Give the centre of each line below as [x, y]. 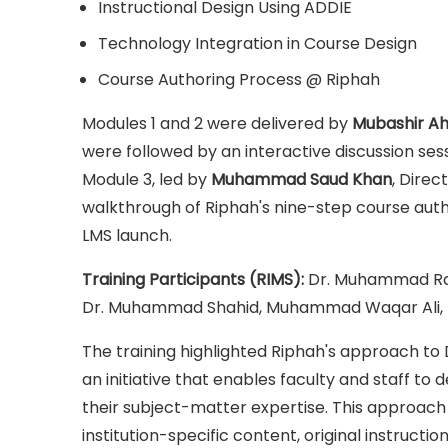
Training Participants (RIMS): [195, 279]
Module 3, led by [146, 179]
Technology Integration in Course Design [257, 43]
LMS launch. [127, 235]
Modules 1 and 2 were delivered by [217, 123]
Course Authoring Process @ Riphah [239, 79]
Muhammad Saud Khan [301, 179]
